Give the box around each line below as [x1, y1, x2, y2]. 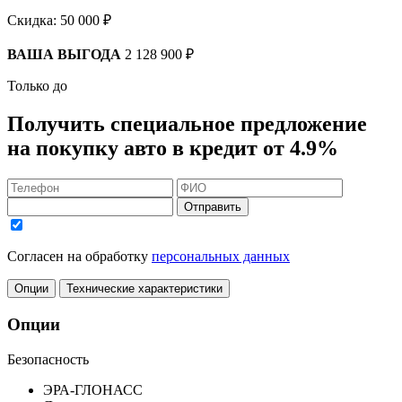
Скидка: [7, 13, 60, 29]
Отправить [184, 200, 241, 214]
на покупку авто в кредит [7, 136, 263, 161]
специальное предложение [110, 112, 367, 136]
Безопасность [7, 351, 89, 367]
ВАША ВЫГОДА [7, 47, 121, 63]
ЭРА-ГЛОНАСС [43, 381, 143, 398]
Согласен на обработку [7, 249, 152, 265]
